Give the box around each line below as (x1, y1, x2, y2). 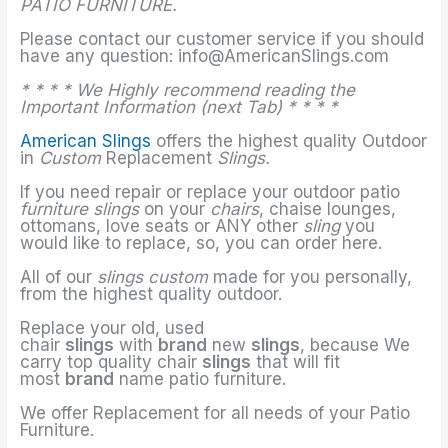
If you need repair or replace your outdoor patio (20, 182, 401, 203)
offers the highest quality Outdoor (151, 131, 428, 152)
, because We (300, 335, 411, 356)
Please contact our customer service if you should (20, 29, 425, 50)
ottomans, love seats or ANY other (20, 216, 304, 237)
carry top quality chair (20, 352, 203, 373)
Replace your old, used (20, 318, 205, 339)
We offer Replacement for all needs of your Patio (20, 403, 411, 424)
